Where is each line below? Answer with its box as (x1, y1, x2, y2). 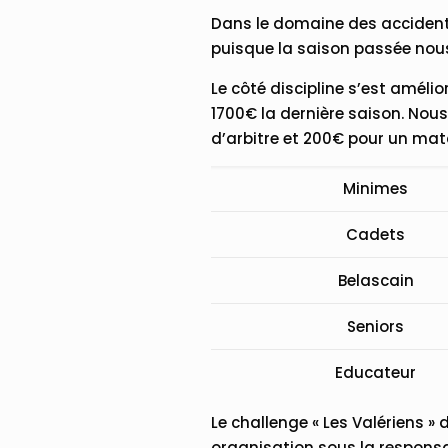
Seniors (347, 315, 405, 337)
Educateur (335, 361, 417, 383)
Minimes (343, 177, 409, 199)
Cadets (346, 223, 406, 245)
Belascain (337, 269, 414, 291)
